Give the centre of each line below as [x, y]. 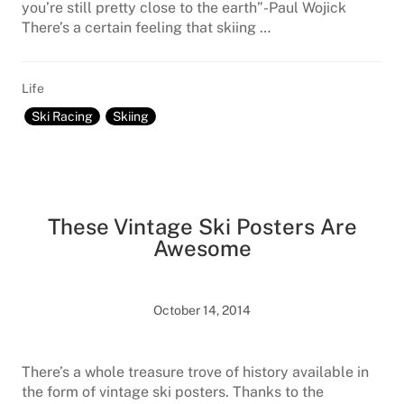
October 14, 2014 [202, 310]
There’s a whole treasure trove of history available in [195, 372]
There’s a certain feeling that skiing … [146, 28]
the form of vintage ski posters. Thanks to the [173, 392]
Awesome [202, 248]
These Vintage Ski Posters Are [202, 226]
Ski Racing [62, 116]
